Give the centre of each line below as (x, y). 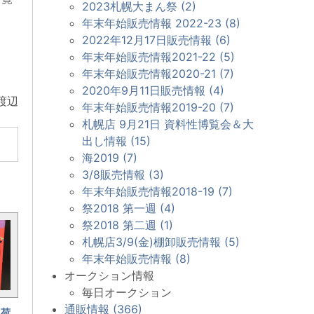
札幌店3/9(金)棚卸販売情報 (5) (161, 241)
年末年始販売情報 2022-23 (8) (161, 23)
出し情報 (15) (116, 141)
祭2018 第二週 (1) (128, 225)
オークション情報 (109, 275)
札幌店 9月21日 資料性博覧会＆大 (168, 124)
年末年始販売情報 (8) (136, 258)
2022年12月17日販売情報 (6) (156, 40)
